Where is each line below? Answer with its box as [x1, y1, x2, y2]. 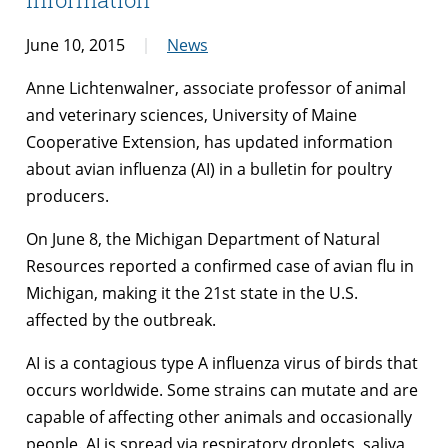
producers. [26, 184, 109, 207]
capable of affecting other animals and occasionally [26, 405, 412, 428]
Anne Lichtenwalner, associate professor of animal [26, 76, 406, 99]
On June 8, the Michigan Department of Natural [26, 227, 380, 250]
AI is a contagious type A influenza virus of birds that [26, 351, 418, 374]
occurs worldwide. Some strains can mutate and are [26, 378, 418, 401]
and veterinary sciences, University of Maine [26, 103, 357, 126]
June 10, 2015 [26, 33, 125, 56]
